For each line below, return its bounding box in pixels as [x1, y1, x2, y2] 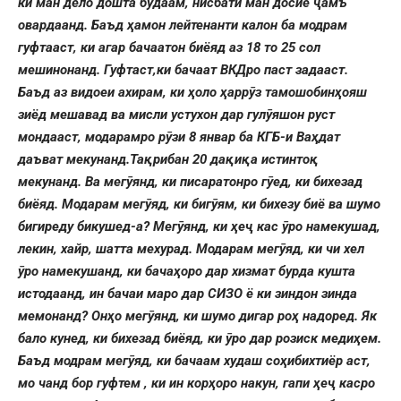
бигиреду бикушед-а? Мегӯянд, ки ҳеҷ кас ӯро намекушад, [18, 218, 380, 235]
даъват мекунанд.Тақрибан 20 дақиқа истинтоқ [18, 150, 319, 167]
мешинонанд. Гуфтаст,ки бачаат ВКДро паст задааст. [18, 61, 348, 78]
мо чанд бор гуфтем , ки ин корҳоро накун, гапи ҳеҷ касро [18, 374, 375, 391]
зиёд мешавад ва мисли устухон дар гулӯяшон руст [18, 106, 335, 123]
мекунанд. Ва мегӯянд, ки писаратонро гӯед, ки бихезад [18, 173, 363, 190]
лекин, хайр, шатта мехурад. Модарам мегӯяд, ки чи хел [18, 240, 364, 257]
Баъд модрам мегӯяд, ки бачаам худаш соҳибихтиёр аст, [18, 352, 371, 369]
